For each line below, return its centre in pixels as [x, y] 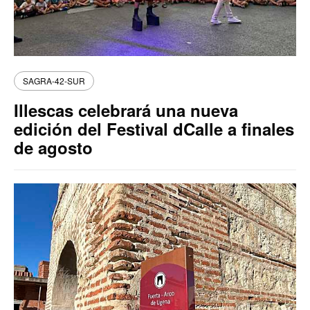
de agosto [53, 148]
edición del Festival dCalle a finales [154, 129]
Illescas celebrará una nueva [126, 110]
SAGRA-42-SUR [54, 81]
